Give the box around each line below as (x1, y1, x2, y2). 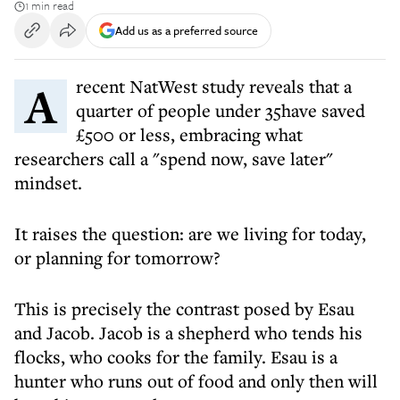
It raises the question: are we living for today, (14, 221, 366, 246)
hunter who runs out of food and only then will (14, 369, 378, 393)
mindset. (14, 171, 82, 195)
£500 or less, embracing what (76, 122, 303, 146)
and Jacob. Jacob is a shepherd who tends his (14, 321, 362, 345)
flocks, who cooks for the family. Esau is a (14, 345, 337, 369)
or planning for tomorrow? (14, 246, 221, 270)
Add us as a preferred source (115, 21, 258, 39)
